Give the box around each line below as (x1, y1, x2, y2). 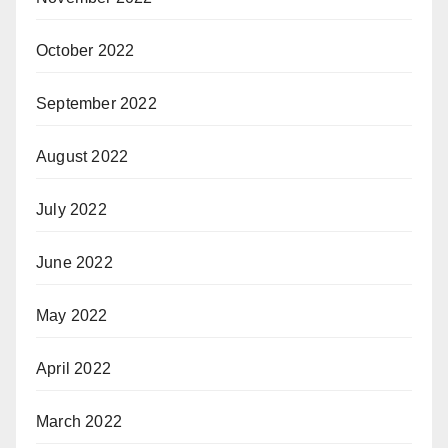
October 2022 (36, 41, 135, 59)
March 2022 (36, 412, 122, 430)
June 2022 (36, 253, 113, 271)
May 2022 (36, 306, 108, 324)
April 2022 (36, 359, 111, 377)
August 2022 (36, 147, 129, 165)
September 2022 (36, 94, 157, 112)
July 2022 (36, 200, 107, 218)
